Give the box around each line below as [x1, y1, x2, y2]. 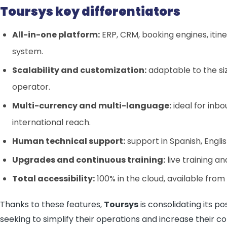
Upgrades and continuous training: [12, 154, 165, 166]
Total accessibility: [12, 173, 95, 184]
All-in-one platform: [12, 29, 100, 41]
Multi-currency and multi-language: [12, 100, 171, 111]
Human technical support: [12, 135, 125, 147]
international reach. [12, 117, 91, 128]
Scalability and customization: [12, 64, 146, 76]
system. [12, 46, 43, 57]
